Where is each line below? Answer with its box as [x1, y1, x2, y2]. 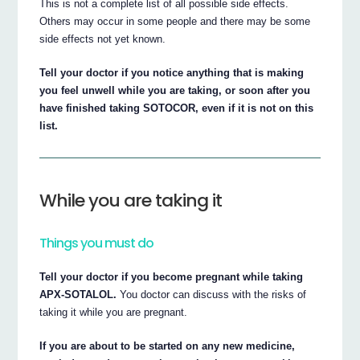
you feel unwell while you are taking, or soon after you [39, 84, 311, 96]
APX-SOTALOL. [39, 288, 117, 301]
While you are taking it [39, 187, 223, 213]
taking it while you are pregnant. [39, 305, 188, 318]
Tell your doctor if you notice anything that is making [39, 66, 305, 79]
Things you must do [39, 233, 154, 252]
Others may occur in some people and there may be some [39, 14, 311, 27]
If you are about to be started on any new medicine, [39, 339, 296, 352]
